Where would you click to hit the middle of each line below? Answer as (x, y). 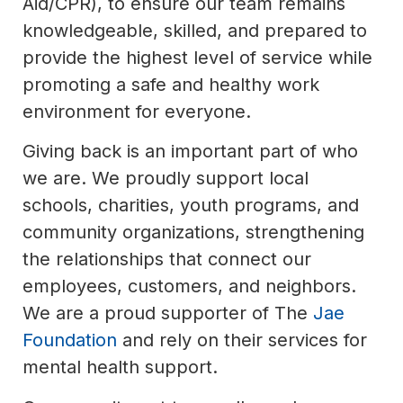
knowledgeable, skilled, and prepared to (195, 30)
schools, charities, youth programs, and (191, 206)
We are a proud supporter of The (168, 313)
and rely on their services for (242, 340)
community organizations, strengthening (193, 233)
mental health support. (120, 367)
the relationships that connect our (167, 260)
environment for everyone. (137, 111)
